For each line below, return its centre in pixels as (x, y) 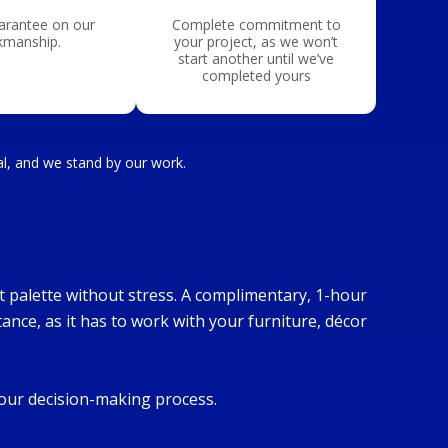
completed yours (256, 75)
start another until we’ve (256, 58)
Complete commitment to (256, 24)
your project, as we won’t (256, 41)
